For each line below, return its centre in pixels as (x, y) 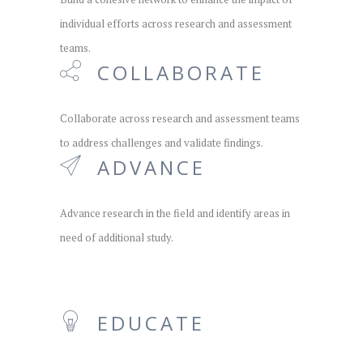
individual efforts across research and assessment (176, 23)
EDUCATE (151, 322)
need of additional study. (117, 237)
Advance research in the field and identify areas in (175, 213)
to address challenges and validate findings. (162, 142)
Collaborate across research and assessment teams (180, 118)
